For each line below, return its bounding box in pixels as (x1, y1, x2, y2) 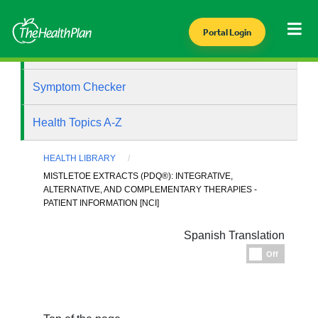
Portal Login (202, 27, 251, 38)
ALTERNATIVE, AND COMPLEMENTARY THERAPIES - (43, 185, 258, 195)
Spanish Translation (183, 229, 285, 242)
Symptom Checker (33, 81, 126, 93)
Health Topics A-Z (33, 116, 123, 128)
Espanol (284, 247, 315, 256)
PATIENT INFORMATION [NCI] (43, 198, 160, 209)
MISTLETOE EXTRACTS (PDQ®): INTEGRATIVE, (43, 171, 234, 182)
